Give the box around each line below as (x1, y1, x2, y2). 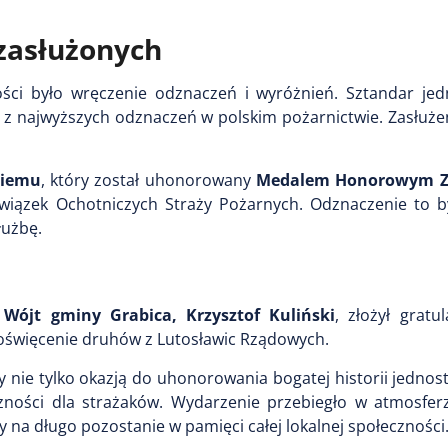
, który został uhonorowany (40, 168, 257, 191)
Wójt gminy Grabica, (4, 303, 177, 326)
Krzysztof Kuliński (186, 303, 336, 326)
